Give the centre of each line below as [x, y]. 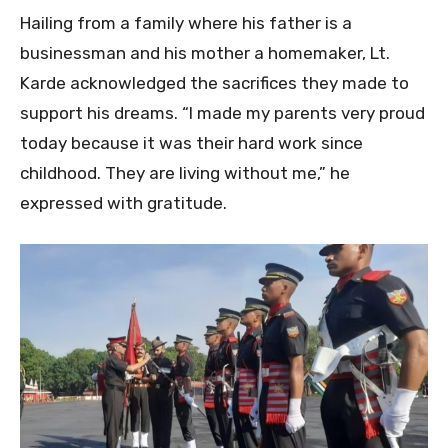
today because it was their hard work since [191, 143]
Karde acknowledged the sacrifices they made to [214, 83]
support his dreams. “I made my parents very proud [222, 113]
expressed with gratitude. [123, 203]
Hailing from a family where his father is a [186, 23]
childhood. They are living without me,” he [185, 173]
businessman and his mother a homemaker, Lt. [205, 53]
